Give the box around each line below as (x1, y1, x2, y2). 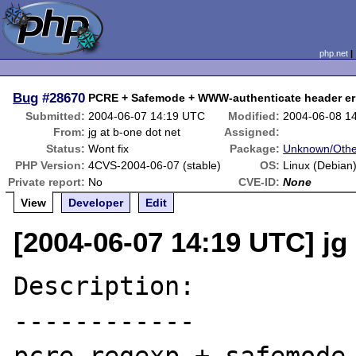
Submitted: (25, 110, 86, 122)
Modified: (228, 110, 281, 122)
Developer (68, 196, 124, 209)
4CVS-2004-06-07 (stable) (88, 159, 222, 172)
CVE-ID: (238, 176, 281, 188)
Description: (14, 272, 195, 300)
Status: (46, 142, 86, 155)
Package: (230, 142, 281, 155)
